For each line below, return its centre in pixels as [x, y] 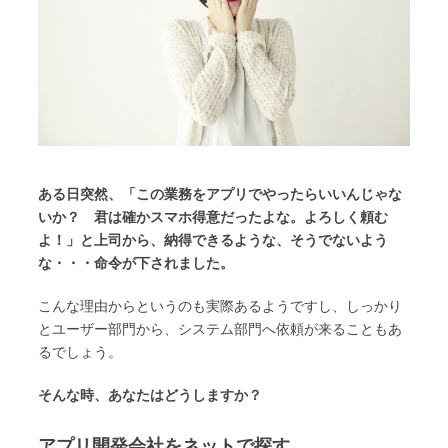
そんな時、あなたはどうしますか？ [150, 395]
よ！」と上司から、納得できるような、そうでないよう [213, 240]
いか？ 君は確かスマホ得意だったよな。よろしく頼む [213, 217]
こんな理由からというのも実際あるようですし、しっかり [220, 306]
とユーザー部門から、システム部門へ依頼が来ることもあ [220, 329]
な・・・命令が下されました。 [136, 263]
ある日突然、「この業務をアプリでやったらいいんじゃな [220, 194]
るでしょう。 [80, 352]
